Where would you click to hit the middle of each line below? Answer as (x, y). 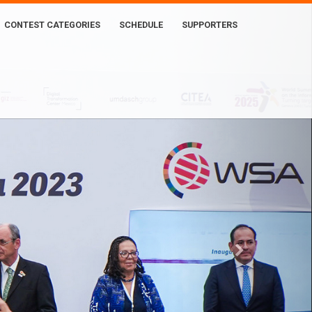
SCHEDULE (141, 25)
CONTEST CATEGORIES (52, 25)
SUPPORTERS (210, 25)
